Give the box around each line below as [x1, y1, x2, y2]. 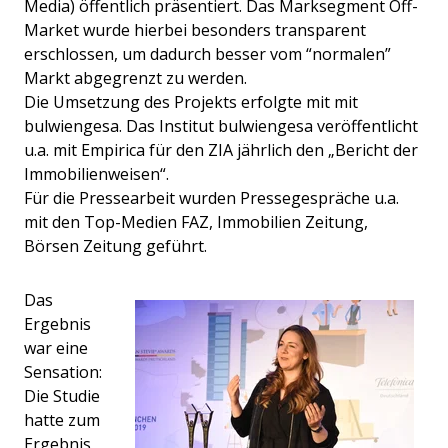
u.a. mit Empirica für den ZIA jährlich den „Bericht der [24, 138, 418, 161]
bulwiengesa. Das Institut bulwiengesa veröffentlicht [24, 114, 418, 137]
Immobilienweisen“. [24, 162, 173, 185]
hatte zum [24, 408, 100, 431]
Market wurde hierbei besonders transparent [24, 18, 366, 41]
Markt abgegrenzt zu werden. [24, 66, 251, 89]
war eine [24, 336, 88, 359]
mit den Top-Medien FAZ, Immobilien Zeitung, [24, 210, 368, 233]
